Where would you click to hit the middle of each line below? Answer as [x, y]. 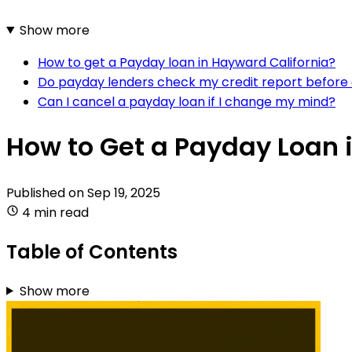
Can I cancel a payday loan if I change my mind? [187, 101]
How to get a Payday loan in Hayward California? [187, 62]
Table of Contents [92, 251]
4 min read [55, 212]
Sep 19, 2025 [124, 192]
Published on [47, 192]
